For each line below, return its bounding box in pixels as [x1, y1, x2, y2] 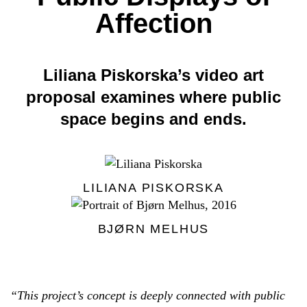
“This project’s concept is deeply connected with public [10, 288, 285, 303]
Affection [95, 8, 212, 39]
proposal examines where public [26, 88, 281, 107]
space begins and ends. [60, 110, 247, 129]
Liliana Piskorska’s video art [43, 66, 264, 85]
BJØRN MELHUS [97, 222, 210, 236]
